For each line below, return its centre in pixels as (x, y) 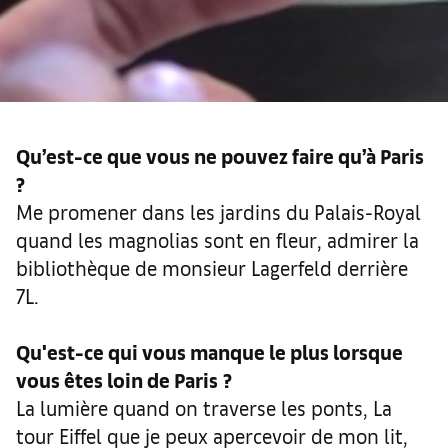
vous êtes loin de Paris (117, 379)
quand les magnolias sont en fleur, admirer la (217, 239)
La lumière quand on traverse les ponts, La (204, 407)
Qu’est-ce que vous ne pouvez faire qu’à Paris (220, 155)
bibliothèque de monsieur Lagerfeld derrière (212, 267)
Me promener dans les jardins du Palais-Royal (218, 211)
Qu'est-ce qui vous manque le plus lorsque (209, 351)
